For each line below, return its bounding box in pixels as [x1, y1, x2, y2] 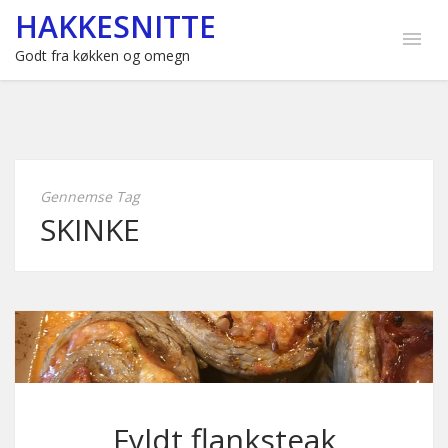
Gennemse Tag [40, 187, 140, 206]
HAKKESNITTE [15, 6, 216, 47]
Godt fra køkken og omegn [15, 46, 190, 65]
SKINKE [40, 209, 140, 250]
